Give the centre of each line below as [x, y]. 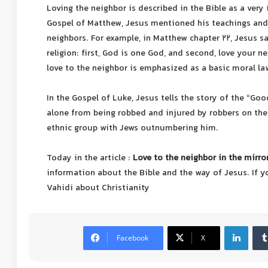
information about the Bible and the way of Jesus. [148, 173]
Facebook [133, 238]
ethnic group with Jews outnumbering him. [133, 129]
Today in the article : [90, 159]
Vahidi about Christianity [98, 188]
